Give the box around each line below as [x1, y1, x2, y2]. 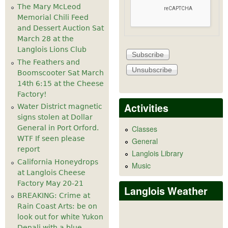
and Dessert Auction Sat [17, 24, 104, 33]
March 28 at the [17, 35, 74, 43]
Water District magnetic [17, 102, 102, 111]
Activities [124, 100, 168, 115]
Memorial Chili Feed [17, 13, 89, 22]
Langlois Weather [124, 183, 208, 198]
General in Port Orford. [17, 124, 99, 132]
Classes [132, 124, 157, 134]
